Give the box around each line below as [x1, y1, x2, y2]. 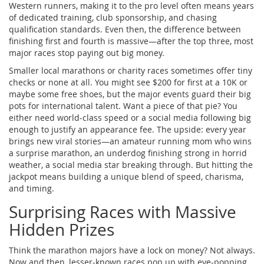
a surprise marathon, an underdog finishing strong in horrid [9, 147, 247, 159]
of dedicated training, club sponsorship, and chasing [9, 11, 217, 23]
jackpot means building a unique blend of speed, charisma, [9, 170, 243, 182]
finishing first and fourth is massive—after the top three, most [9, 35, 253, 47]
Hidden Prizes [9, 218, 114, 240]
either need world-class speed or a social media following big [9, 111, 251, 123]
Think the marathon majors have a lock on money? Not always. [9, 244, 255, 256]
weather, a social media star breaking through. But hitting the [9, 159, 253, 170]
